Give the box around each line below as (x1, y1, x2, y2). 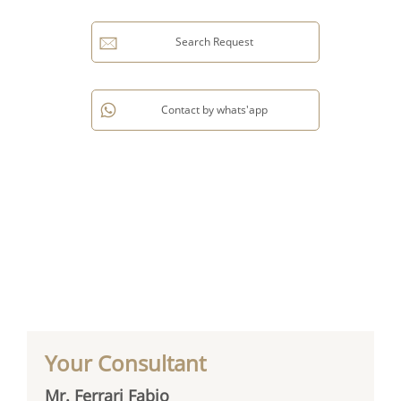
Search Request (175, 34, 253, 50)
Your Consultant (45, 347, 206, 378)
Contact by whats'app (160, 102, 268, 118)
